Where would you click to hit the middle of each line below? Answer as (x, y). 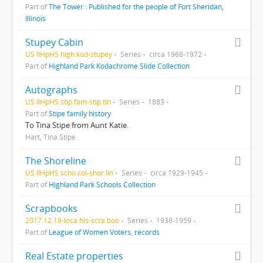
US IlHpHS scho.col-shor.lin (69, 173)
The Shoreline (56, 161)
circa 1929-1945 (177, 173)
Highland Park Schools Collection (102, 184)
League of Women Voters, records (104, 232)
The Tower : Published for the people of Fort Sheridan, (136, 6)
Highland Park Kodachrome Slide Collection (119, 66)
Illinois (36, 18)
